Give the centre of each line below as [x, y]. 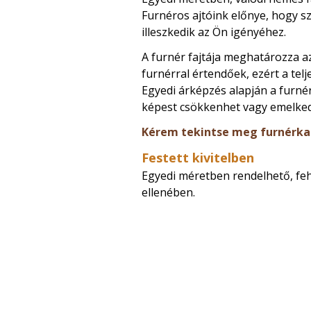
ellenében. [168, 193]
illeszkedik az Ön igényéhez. [214, 32]
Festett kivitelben [198, 158]
